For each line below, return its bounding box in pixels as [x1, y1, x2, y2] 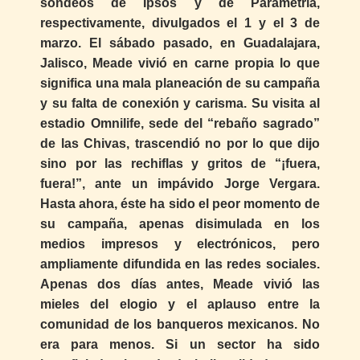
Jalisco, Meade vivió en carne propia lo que [40, 56, 320, 71]
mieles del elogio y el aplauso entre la [40, 297, 320, 312]
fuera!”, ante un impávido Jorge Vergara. [40, 177, 320, 191]
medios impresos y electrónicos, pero [40, 237, 320, 252]
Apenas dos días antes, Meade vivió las [40, 277, 320, 292]
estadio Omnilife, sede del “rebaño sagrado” [40, 117, 320, 131]
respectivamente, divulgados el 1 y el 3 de [40, 16, 320, 31]
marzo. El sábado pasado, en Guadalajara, [40, 36, 320, 51]
